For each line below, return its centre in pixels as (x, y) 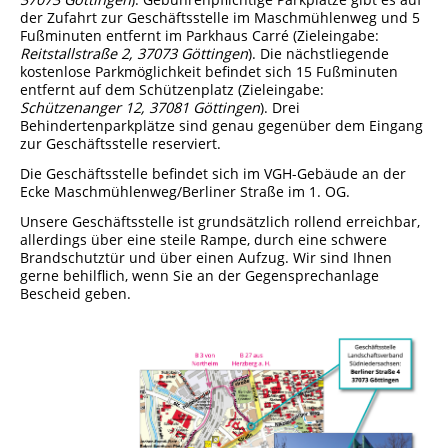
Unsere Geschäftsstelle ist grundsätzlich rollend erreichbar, (220, 221)
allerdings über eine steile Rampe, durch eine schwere (203, 239)
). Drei (280, 107)
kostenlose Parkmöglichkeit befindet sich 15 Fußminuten (209, 71)
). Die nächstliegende (318, 53)
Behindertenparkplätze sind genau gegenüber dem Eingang (221, 125)
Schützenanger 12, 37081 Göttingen (140, 107)
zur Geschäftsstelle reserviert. (120, 143)
